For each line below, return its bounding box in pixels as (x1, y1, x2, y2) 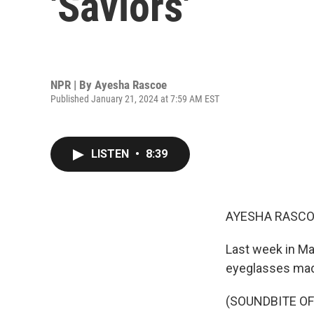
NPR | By (50, 77, 95, 92)
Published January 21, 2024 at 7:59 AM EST (50, 93, 219, 104)
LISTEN (91, 147, 132, 161)
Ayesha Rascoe (95, 77, 167, 92)
